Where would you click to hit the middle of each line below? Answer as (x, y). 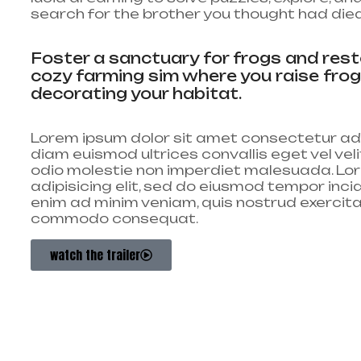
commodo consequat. (114, 218)
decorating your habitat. (136, 93)
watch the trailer (95, 255)
